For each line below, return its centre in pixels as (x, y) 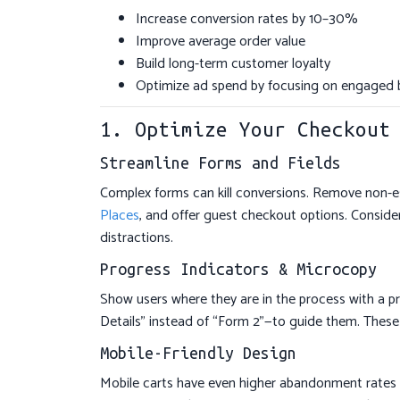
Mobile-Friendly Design (198, 353)
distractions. (137, 238)
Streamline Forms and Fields (221, 163)
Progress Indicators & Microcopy (238, 269)
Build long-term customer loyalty (233, 64)
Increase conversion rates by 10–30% (247, 20)
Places (120, 216)
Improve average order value (221, 42)
